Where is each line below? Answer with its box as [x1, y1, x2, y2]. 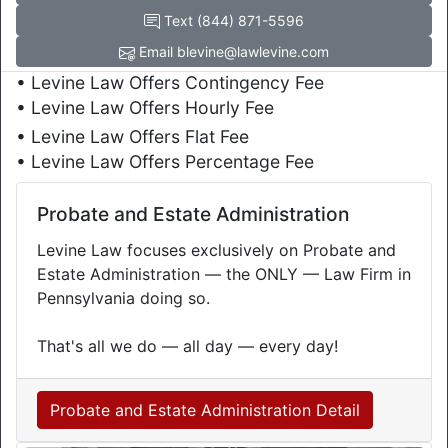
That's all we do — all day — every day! [37, 336, 338, 356]
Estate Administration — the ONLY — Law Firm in [37, 264, 411, 284]
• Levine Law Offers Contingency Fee [16, 72, 324, 93]
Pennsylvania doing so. [37, 288, 210, 308]
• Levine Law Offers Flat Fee [16, 126, 249, 147]
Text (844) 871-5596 [160, 12, 304, 29]
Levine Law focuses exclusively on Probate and [37, 240, 396, 260]
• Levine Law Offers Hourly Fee [16, 97, 274, 118]
